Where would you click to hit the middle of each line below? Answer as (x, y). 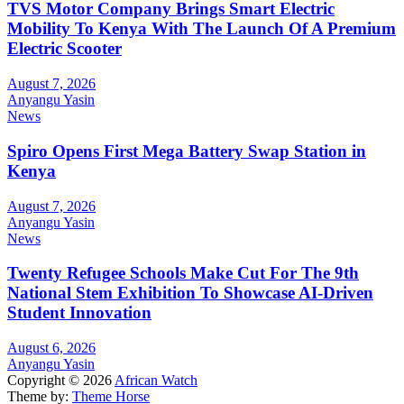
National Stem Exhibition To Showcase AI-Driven (190, 293)
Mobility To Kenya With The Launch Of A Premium (202, 29)
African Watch (156, 380)
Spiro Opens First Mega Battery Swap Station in (187, 151)
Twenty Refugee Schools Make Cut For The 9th (183, 273)
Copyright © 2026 (61, 380)
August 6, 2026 (51, 348)
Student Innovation (79, 313)
